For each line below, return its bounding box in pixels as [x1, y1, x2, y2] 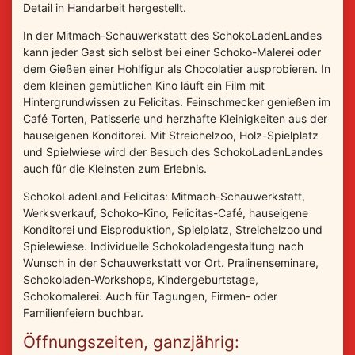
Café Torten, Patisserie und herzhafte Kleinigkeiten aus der [23, 111, 327, 125]
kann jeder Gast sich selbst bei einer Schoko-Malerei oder [23, 44, 321, 59]
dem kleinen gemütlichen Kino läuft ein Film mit [23, 78, 265, 92]
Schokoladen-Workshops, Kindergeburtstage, [23, 272, 258, 286]
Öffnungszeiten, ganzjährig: [23, 331, 239, 352]
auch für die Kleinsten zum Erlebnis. [23, 161, 207, 175]
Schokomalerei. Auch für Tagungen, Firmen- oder [23, 288, 277, 303]
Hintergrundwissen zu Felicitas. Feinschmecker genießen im [23, 94, 330, 109]
